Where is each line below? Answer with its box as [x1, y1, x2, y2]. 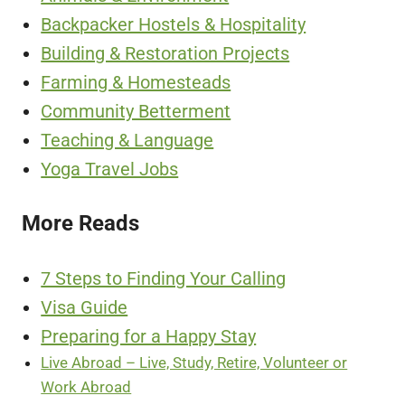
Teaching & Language [41, 128, 214, 151]
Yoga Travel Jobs [41, 157, 179, 180]
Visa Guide [41, 296, 128, 318]
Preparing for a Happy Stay [41, 325, 257, 347]
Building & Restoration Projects [41, 42, 290, 64]
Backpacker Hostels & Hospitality [41, 13, 306, 35]
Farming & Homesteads [41, 71, 231, 93]
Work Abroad [41, 377, 132, 396]
